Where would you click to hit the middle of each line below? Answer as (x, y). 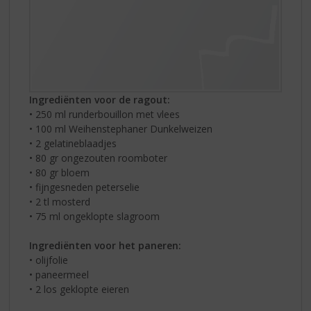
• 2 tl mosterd (60, 201)
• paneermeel (59, 274)
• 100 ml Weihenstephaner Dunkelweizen (121, 128)
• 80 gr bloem (60, 172)
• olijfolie (49, 260)
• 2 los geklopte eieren (79, 289)
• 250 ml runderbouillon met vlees (105, 114)
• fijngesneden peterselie (85, 187)
